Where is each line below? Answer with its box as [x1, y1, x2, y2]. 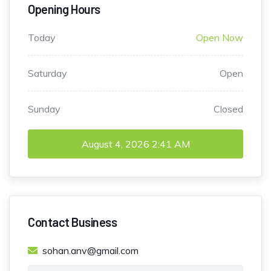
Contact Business [28, 215, 117, 230]
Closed [214, 103, 243, 116]
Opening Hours [28, 2, 100, 17]
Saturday [28, 67, 67, 80]
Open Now [196, 31, 243, 44]
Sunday [28, 103, 60, 116]
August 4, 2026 [81, 138, 149, 151]
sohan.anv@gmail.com [42, 244, 139, 257]
